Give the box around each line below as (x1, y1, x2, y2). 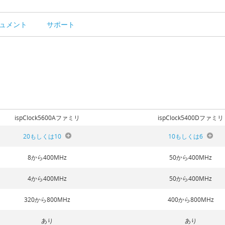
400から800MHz (167, 195, 214, 203)
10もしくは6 (168, 132, 203, 140)
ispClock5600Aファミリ (15, 113, 80, 122)
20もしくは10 (23, 132, 61, 140)
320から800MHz (24, 195, 70, 203)
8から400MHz (28, 153, 67, 161)
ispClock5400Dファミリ (158, 113, 223, 122)
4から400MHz (28, 174, 67, 182)
